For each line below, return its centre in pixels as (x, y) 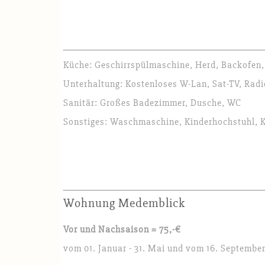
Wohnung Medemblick (124, 203)
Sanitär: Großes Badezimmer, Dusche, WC (152, 103)
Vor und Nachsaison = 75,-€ (122, 230)
